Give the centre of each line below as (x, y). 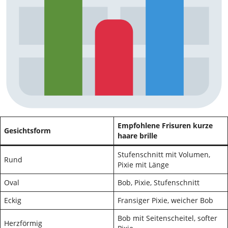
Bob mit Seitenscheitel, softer (167, 218)
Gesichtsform (27, 131)
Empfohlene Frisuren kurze (165, 125)
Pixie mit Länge (143, 165)
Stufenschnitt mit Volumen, (164, 154)
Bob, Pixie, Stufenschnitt (159, 182)
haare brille (137, 136)
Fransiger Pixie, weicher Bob (165, 200)
